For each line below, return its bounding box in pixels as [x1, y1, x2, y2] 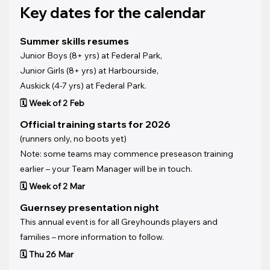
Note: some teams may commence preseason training [20, 148, 236, 159]
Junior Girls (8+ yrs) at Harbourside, [20, 64, 161, 76]
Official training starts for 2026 [20, 118, 173, 130]
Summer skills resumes [20, 34, 130, 47]
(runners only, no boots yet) [20, 133, 127, 144]
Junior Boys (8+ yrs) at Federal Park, [20, 49, 165, 61]
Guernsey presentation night [20, 201, 160, 213]
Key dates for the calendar [20, 3, 206, 22]
